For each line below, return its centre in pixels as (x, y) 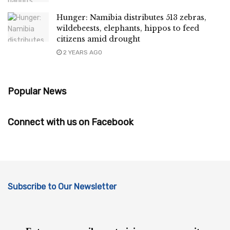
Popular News (37, 91)
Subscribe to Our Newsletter (62, 186)
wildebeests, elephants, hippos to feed (128, 28)
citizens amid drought (98, 39)
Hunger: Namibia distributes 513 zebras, (131, 17)
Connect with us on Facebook (71, 122)
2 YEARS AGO (82, 52)
